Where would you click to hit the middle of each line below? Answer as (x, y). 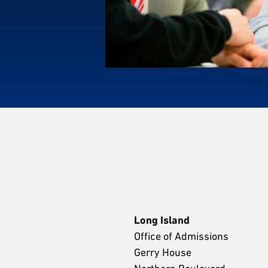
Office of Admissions (182, 236)
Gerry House (164, 252)
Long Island (162, 220)
